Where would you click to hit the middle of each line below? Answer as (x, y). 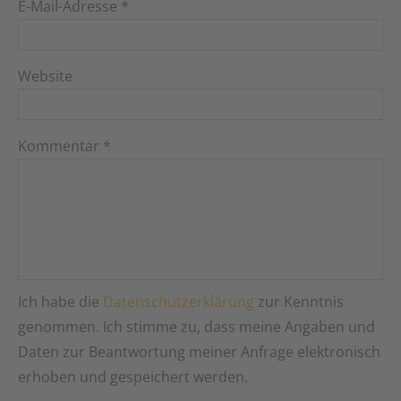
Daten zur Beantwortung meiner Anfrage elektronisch (199, 352)
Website (45, 77)
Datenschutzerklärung (179, 302)
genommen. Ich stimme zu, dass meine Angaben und (196, 327)
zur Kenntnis (299, 302)
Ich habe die (60, 302)
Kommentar (60, 146)
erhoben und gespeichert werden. (133, 377)
